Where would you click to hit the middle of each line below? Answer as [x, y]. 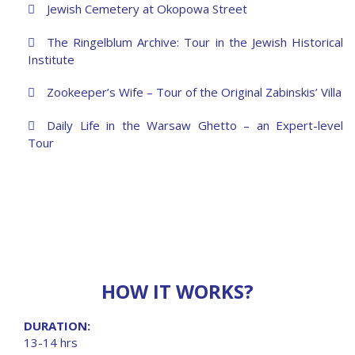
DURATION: [57, 326]
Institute [51, 60]
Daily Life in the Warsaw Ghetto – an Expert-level [195, 126]
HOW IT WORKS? [177, 292]
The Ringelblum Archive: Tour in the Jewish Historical [195, 42]
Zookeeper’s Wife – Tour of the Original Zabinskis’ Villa [194, 92]
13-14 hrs [51, 343]
